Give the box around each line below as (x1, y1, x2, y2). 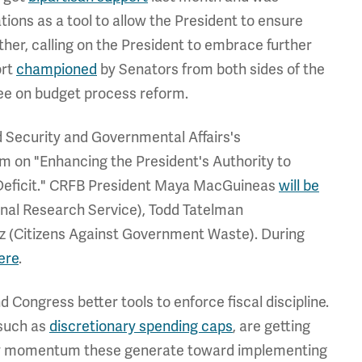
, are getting (233, 318, 310, 335)
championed (16, 61, 97, 78)
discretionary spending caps (49, 318, 233, 335)
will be (279, 177, 319, 195)
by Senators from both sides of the (97, 61, 325, 78)
